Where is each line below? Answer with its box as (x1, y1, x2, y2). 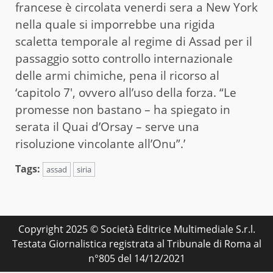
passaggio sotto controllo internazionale (15, 50, 233, 66)
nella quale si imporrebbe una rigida (15, 16, 215, 32)
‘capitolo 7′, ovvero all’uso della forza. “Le (15, 84, 236, 101)
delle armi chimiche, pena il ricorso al (15, 67, 219, 83)
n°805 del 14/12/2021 (88, 251, 185, 265)
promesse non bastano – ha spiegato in (15, 101, 230, 118)
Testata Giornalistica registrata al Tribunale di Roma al (12, 236, 261, 250)
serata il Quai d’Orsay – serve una (15, 118, 199, 135)
